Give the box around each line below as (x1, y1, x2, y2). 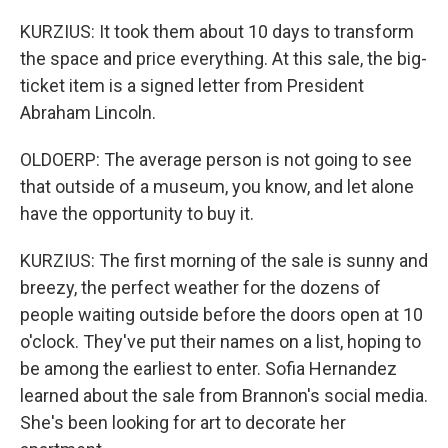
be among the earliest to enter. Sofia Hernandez (20, 358, 397, 379)
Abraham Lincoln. (20, 102, 156, 123)
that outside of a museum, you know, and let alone (20, 176, 414, 197)
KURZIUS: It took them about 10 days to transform (20, 21, 414, 42)
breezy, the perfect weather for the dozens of (20, 277, 381, 298)
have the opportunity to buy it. (20, 203, 254, 224)
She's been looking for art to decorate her (20, 412, 346, 433)
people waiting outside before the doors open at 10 (20, 304, 423, 325)
